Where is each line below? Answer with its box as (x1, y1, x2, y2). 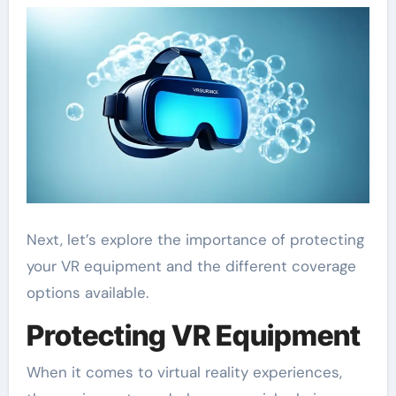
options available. (26, 282, 148, 302)
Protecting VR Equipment (26, 317, 361, 353)
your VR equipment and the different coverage (26, 255, 356, 276)
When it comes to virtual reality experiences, (26, 362, 342, 383)
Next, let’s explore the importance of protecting (26, 229, 364, 249)
